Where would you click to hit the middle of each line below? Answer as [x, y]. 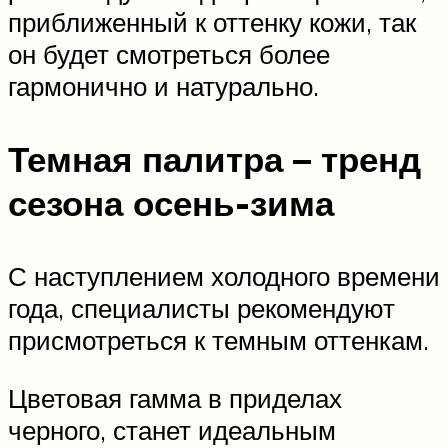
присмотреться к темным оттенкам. [218, 340]
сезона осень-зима [171, 202]
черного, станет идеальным [172, 429]
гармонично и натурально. [163, 85]
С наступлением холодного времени [224, 276]
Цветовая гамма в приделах [175, 397]
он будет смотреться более [169, 53]
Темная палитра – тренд [214, 158]
